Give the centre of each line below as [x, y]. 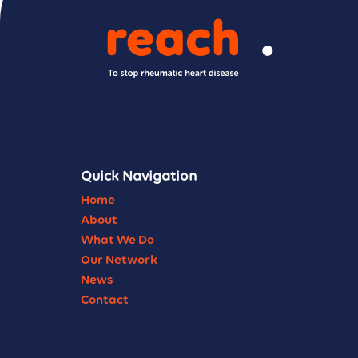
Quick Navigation [139, 175]
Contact [105, 299]
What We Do [117, 239]
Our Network [119, 259]
